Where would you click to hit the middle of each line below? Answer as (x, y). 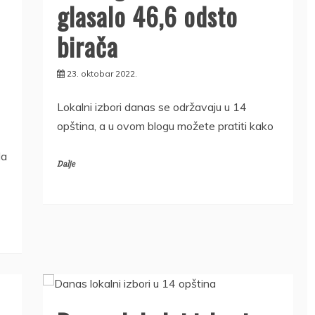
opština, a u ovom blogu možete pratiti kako (165, 126)
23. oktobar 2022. (102, 73)
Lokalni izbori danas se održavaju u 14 (152, 107)
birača (87, 46)
